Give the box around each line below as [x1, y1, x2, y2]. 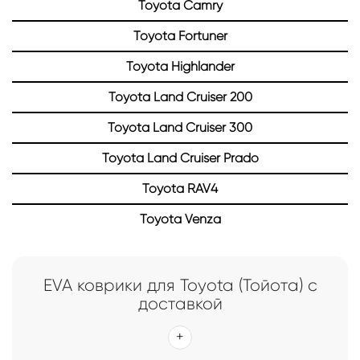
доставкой [137, 294, 223, 314]
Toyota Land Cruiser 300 [108, 120, 252, 136]
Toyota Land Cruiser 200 [108, 89, 252, 105]
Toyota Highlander [125, 59, 235, 75]
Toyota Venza [139, 211, 221, 227]
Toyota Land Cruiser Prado [101, 150, 259, 166]
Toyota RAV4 [142, 181, 218, 197]
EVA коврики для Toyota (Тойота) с [43, 276, 317, 296]
